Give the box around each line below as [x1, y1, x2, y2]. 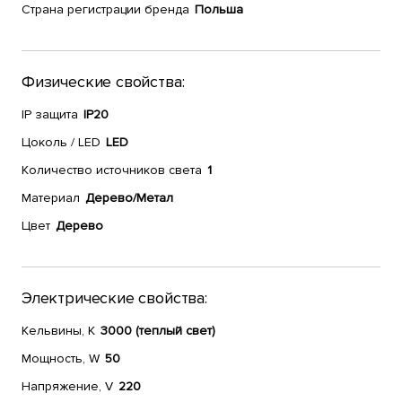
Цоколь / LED [22, 135, 100, 150]
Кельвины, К [22, 323, 95, 338]
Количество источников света [22, 162, 202, 178]
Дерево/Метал [85, 190, 173, 205]
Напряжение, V [22, 379, 113, 394]
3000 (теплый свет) [100, 323, 215, 338]
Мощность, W [22, 351, 100, 366]
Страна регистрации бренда [22, 2, 189, 17]
